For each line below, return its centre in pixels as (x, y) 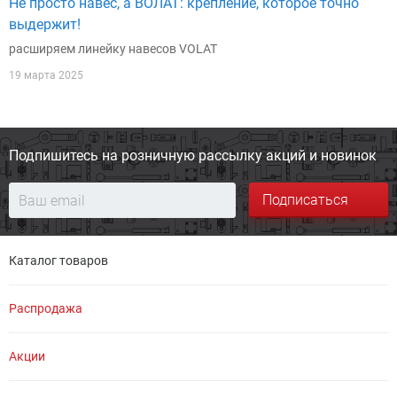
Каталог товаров (58, 261)
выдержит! (45, 24)
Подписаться (305, 200)
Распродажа (46, 308)
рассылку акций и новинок (286, 156)
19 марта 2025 (46, 75)
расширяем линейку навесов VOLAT (113, 48)
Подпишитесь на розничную (102, 156)
